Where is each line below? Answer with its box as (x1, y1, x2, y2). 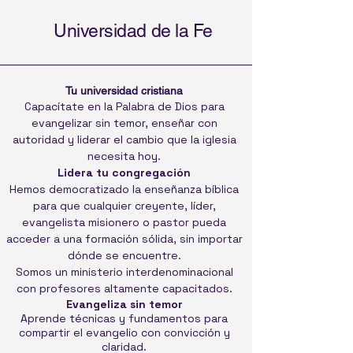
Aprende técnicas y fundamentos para (20, 311, 228, 326)
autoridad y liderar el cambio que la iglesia (12, 132, 236, 147)
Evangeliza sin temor (65, 297, 183, 312)
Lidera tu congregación (58, 165, 191, 180)
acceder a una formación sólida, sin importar (6, 232, 243, 247)
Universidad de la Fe (54, 20, 213, 42)
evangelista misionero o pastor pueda (22, 215, 226, 230)
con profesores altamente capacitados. (16, 281, 232, 296)
